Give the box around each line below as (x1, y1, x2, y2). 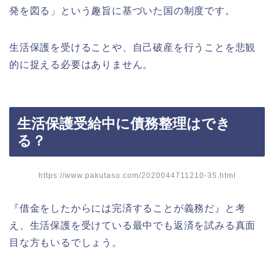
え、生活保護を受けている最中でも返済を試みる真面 (9, 220, 256, 231)
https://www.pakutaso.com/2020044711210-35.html (38, 171, 236, 180)
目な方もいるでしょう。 (9, 237, 122, 248)
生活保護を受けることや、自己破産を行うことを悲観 (9, 42, 256, 53)
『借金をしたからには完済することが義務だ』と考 (9, 202, 246, 213)
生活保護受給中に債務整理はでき (17, 115, 231, 131)
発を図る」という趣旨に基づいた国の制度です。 (9, 6, 235, 17)
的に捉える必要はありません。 (9, 59, 154, 70)
